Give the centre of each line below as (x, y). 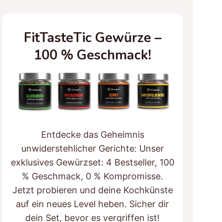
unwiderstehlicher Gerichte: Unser (92, 148)
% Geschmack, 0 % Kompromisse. (93, 176)
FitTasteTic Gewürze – (92, 38)
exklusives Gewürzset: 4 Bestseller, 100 (92, 162)
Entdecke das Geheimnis (92, 134)
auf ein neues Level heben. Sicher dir (93, 204)
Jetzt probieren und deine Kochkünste (92, 190)
